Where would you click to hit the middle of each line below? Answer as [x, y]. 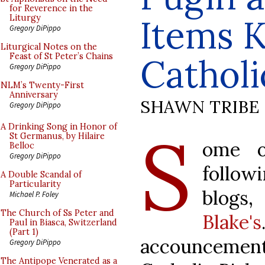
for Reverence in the [51, 8]
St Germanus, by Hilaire [57, 136]
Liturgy [25, 18]
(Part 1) [24, 232]
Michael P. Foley [34, 194]
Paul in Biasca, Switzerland [63, 222]
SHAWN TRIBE [200, 106]
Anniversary [34, 95]
